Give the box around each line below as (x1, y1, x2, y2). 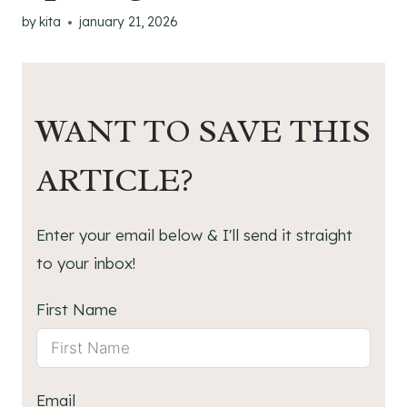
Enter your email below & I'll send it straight (36, 225, 352, 245)
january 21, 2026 (79, 14, 179, 31)
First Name (36, 300, 117, 320)
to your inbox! (36, 253, 135, 273)
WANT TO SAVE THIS (36, 110, 371, 153)
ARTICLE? (36, 159, 194, 202)
